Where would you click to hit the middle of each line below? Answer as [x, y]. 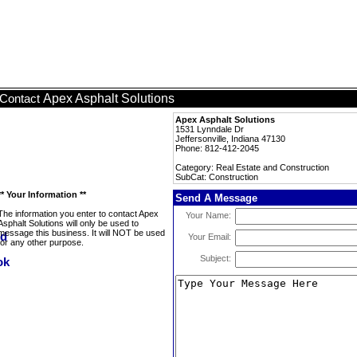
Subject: [216, 258]
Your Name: [208, 215]
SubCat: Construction [217, 177]
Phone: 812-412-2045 [217, 148]
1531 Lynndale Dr [210, 129]
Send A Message [216, 198]
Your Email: [210, 237]
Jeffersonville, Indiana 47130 [230, 139]
